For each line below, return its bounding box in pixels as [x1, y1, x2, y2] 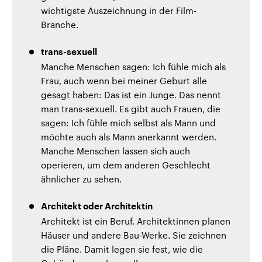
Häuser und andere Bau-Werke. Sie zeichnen [41, 229, 226, 240]
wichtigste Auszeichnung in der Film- [41, 5, 196, 16]
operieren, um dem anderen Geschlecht [41, 159, 211, 170]
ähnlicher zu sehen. [41, 173, 122, 184]
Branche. [41, 19, 78, 30]
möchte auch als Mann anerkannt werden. [41, 131, 216, 142]
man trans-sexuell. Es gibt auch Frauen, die [41, 103, 220, 114]
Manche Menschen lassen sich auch [41, 145, 190, 156]
